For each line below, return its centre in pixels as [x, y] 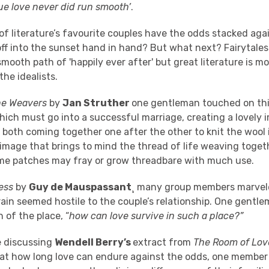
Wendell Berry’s [94, 242]
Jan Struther [97, 103]
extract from [163, 242]
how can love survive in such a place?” [156, 216]
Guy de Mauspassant [80, 187]
